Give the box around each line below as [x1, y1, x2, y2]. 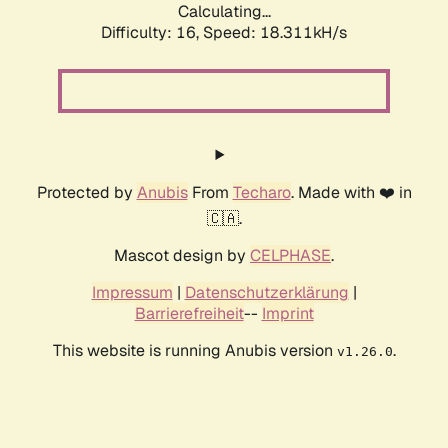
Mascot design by [114, 245, 250, 267]
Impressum [91, 282, 173, 304]
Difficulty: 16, [101, 22, 203, 44]
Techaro [232, 182, 291, 204]
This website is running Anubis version [52, 340, 337, 362]
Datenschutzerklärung [184, 282, 349, 304]
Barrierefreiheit [134, 303, 244, 325]
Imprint [261, 303, 314, 325]
